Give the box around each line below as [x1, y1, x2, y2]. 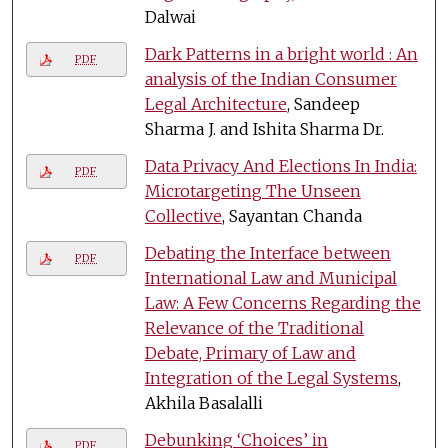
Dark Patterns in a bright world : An [144, 43, 418, 64]
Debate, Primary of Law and [144, 342, 356, 363]
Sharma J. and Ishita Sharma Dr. [144, 118, 384, 139]
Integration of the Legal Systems [144, 367, 398, 388]
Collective [144, 205, 222, 226]
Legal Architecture [144, 93, 287, 114]
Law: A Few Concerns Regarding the [144, 292, 421, 313]
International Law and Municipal [144, 267, 397, 288]
